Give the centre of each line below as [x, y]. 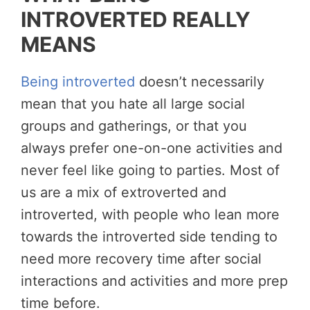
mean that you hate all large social [133, 103]
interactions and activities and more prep [154, 281]
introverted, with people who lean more [150, 214]
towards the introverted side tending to [149, 236]
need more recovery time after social [141, 258]
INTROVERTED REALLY [136, 19]
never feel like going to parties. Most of [150, 170]
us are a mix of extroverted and [124, 192]
